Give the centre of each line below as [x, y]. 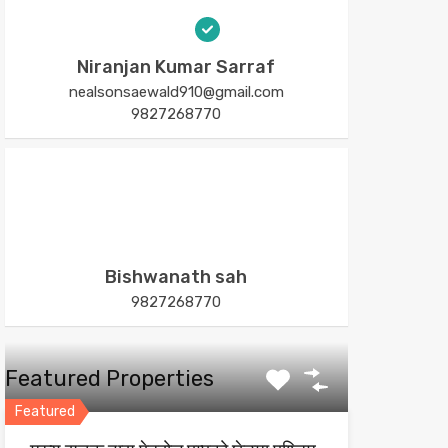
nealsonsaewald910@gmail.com [176, 92]
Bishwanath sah [176, 277]
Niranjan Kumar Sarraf [176, 67]
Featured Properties [109, 378]
